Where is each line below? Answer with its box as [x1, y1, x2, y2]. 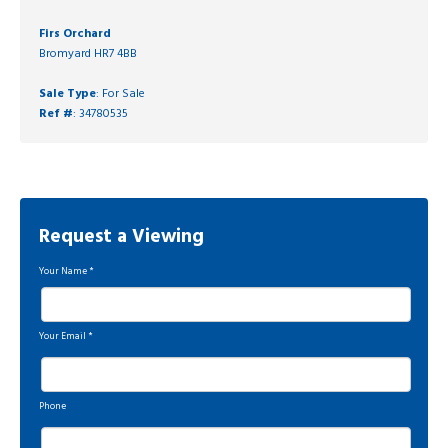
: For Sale [96, 84, 145, 105]
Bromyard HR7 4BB [39, 44, 137, 65]
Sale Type [39, 84, 96, 105]
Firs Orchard [39, 24, 111, 45]
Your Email [39, 329, 86, 345]
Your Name [39, 264, 87, 280]
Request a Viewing [39, 222, 204, 253]
